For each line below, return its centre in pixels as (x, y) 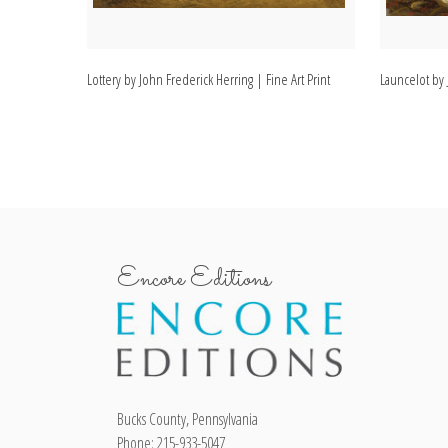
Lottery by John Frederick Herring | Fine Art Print (208, 79)
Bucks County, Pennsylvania (187, 418)
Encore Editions (194, 279)
